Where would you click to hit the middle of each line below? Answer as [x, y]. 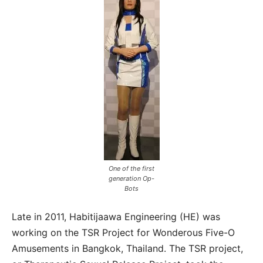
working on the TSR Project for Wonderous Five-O [123, 233]
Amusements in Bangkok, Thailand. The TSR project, [127, 249]
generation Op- [131, 179]
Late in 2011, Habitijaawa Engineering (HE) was [116, 217]
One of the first [131, 169]
